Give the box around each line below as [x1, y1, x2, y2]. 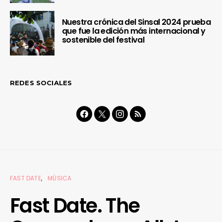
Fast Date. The [10, 191, 140, 220]
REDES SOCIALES [10, 78, 72, 87]
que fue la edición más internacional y [62, 25, 206, 37]
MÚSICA [48, 173, 72, 182]
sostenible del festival [62, 34, 145, 46]
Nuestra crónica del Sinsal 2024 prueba [62, 16, 211, 28]
